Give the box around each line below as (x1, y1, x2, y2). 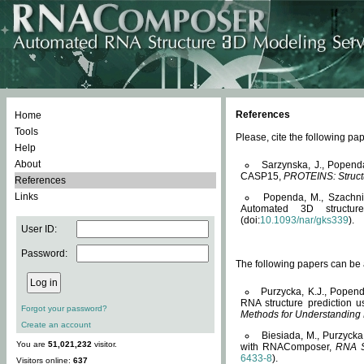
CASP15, (240, 171, 284, 182)
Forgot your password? (21, 304, 107, 313)
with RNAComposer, (240, 341, 336, 353)
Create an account (21, 320, 91, 329)
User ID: (21, 223, 57, 235)
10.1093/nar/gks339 (260, 214, 349, 226)
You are (16, 340, 48, 349)
